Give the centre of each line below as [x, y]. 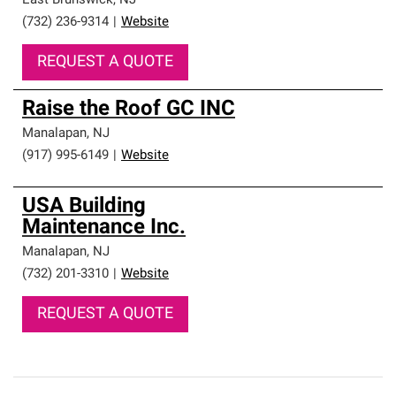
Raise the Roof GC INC [129, 110]
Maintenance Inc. [104, 228]
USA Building [84, 207]
